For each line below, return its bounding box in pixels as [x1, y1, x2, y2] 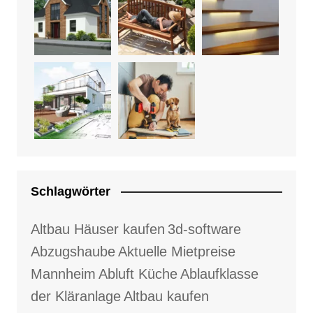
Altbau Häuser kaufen [30, 221, 165, 237]
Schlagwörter [30, 184, 110, 198]
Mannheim [30, 265, 96, 282]
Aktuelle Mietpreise [117, 243, 235, 259]
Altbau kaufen [123, 288, 209, 304]
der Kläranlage [30, 288, 121, 304]
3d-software [167, 221, 241, 237]
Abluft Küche [98, 265, 177, 282]
